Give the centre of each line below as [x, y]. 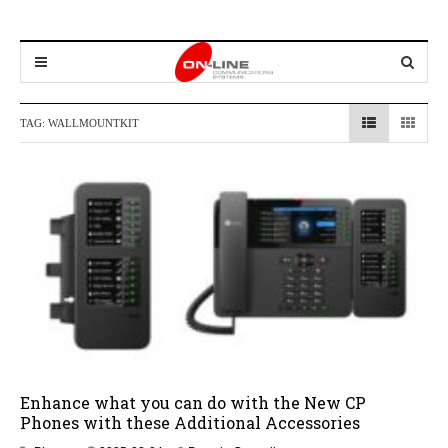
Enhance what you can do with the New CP [193, 403]
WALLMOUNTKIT [93, 123]
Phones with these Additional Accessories [190, 423]
